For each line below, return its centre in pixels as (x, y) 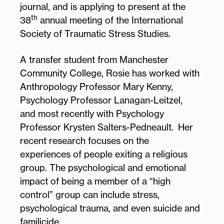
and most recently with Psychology (92, 113)
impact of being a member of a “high (95, 181)
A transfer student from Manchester (94, 59)
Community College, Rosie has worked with (110, 73)
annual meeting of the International (110, 20)
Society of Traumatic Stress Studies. (95, 33)
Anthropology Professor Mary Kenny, (96, 86)
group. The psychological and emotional (103, 167)
